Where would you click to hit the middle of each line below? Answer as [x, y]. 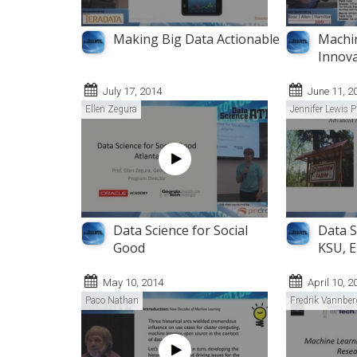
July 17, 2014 [132, 92]
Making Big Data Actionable [196, 39]
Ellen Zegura [111, 110]
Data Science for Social [180, 231]
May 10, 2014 [133, 283]
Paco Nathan [112, 301]
